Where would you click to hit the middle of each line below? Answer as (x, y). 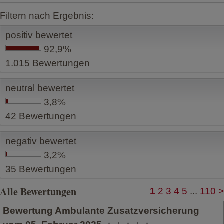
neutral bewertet (40, 88)
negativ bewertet (41, 141)
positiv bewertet (39, 35)
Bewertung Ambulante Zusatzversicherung (101, 211)
